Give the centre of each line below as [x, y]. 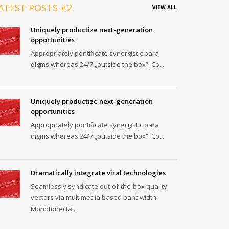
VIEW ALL [165, 7]
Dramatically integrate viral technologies [98, 173]
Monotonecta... [54, 209]
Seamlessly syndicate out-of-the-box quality [99, 186]
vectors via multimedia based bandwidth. [94, 198]
